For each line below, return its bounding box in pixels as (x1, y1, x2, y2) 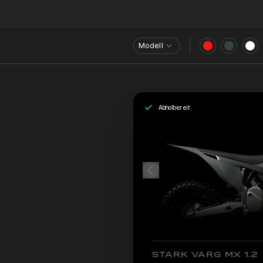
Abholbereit (158, 103, 190, 111)
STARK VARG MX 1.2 (152, 251, 258, 258)
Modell (139, 42, 163, 50)
